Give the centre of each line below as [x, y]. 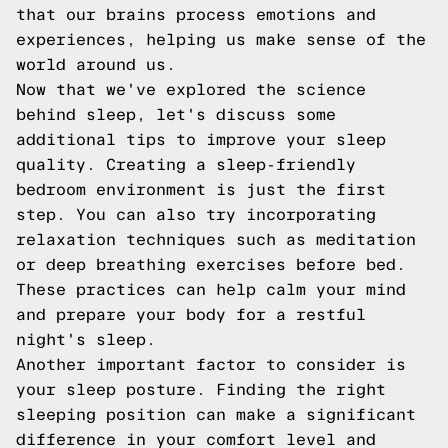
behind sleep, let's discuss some [176, 114]
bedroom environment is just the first [201, 189]
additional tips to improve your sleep [201, 139]
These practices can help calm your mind [211, 289]
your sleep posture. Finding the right [201, 389]
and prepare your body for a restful [191, 314]
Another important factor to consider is [211, 364]
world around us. [96, 64]
